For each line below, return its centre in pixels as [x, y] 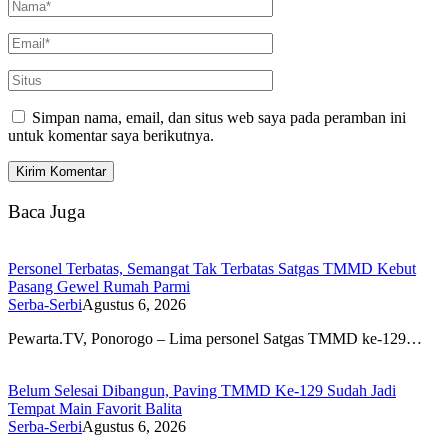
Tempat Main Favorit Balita [95, 408]
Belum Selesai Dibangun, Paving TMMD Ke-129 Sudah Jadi [202, 390]
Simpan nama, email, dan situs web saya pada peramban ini [219, 118]
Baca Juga [46, 211]
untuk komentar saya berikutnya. [111, 136]
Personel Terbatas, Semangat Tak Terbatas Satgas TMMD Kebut [212, 268]
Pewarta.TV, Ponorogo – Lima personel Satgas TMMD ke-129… [215, 338]
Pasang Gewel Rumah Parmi [99, 286]
